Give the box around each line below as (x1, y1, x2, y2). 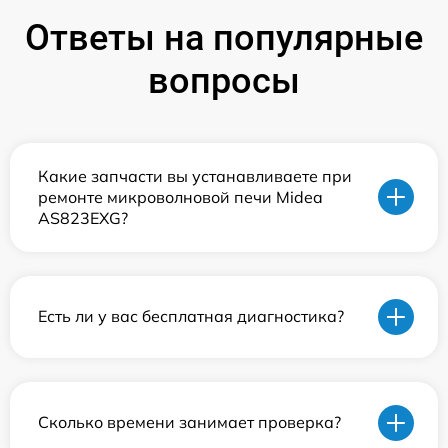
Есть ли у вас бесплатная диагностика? (38, 306, 344, 327)
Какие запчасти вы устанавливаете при (38, 165, 352, 186)
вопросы (148, 59, 300, 102)
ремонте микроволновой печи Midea (38, 186, 323, 207)
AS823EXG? (38, 207, 128, 228)
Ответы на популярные (25, 16, 423, 59)
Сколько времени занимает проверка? (38, 412, 341, 433)
